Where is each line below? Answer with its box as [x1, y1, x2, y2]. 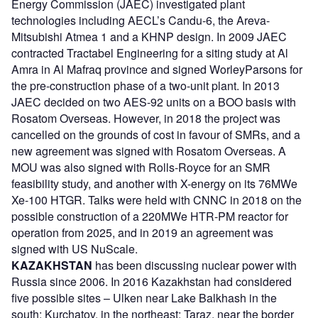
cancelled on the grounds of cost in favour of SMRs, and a [11, 126, 300, 143]
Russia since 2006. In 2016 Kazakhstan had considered [11, 273, 292, 290]
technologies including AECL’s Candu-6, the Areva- [11, 12, 270, 29]
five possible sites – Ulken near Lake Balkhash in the [11, 290, 277, 307]
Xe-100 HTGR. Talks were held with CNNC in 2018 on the [11, 192, 302, 209]
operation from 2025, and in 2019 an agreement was [11, 224, 273, 241]
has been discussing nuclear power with [92, 257, 297, 274]
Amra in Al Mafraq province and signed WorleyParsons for [11, 61, 302, 78]
